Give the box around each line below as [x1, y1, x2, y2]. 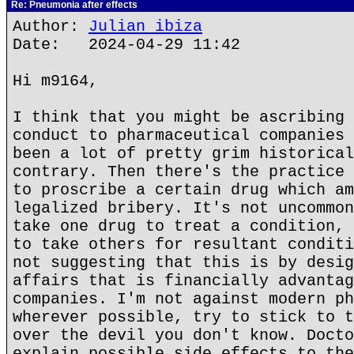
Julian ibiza [88, 17, 202, 36]
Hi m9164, [13, 72, 98, 90]
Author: [13, 17, 88, 36]
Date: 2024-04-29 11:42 [13, 36, 240, 54]
